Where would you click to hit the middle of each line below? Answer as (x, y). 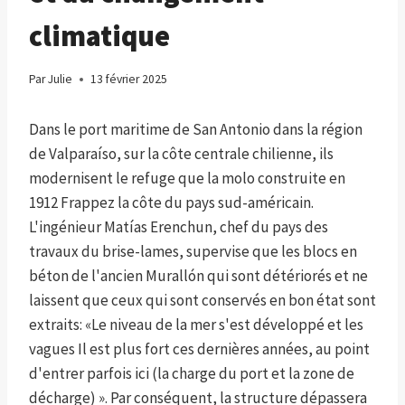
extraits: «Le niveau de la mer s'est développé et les (196, 325)
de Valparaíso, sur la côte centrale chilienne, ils (181, 154)
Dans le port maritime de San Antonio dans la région (196, 130)
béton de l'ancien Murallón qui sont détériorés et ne (198, 276)
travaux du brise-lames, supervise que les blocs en (193, 252)
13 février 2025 (129, 80)
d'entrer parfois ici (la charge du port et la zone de (192, 374)
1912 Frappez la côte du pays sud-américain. (171, 203)
